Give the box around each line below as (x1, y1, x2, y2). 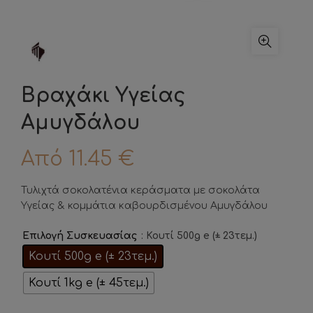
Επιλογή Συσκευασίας (22, 231, 137, 242)
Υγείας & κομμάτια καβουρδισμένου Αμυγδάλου (21, 201, 268, 211)
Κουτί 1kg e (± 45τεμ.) (29, 276, 149, 289)
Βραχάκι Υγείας (21, 85, 185, 107)
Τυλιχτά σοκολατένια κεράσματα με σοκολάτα (21, 185, 260, 196)
